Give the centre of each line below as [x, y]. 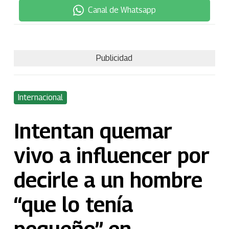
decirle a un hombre [108, 180]
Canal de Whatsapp [122, 10]
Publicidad [114, 58]
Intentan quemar [93, 131]
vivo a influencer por [111, 155]
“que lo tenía [73, 204]
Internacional [40, 98]
